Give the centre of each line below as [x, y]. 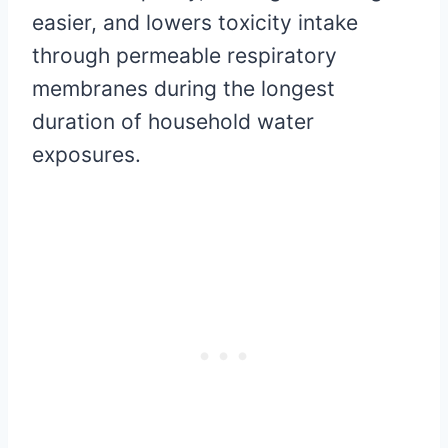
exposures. [86, 154]
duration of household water [173, 121]
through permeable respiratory [184, 55]
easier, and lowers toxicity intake [195, 22]
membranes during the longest [183, 88]
